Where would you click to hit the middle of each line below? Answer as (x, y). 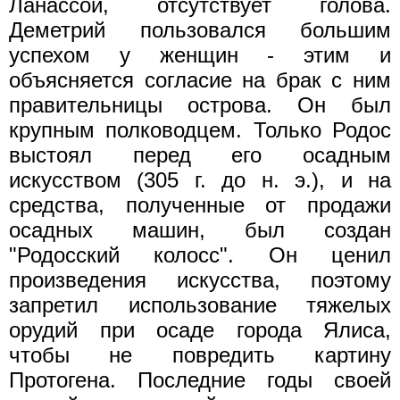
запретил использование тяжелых (200, 304)
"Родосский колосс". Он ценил (200, 254)
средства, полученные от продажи (200, 204)
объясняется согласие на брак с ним (200, 79)
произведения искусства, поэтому (200, 279)
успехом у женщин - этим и (200, 54)
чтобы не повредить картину (200, 354)
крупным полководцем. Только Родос (200, 129)
